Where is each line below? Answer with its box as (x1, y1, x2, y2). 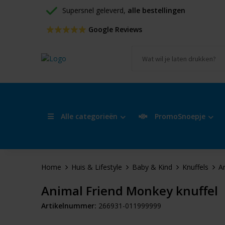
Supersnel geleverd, (62, 6, 128, 15)
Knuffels (182, 162, 208, 172)
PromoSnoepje (152, 111, 205, 121)
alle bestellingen (127, 6, 185, 15)
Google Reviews (86, 25, 142, 34)
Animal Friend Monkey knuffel (41, 182, 218, 199)
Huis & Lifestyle (71, 162, 122, 172)
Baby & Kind (132, 162, 172, 172)
